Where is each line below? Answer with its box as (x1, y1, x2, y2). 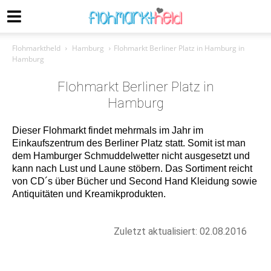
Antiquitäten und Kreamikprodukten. (12, 189, 166, 199)
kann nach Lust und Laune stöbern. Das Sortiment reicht (12, 163, 252, 174)
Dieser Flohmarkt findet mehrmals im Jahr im (12, 125, 203, 135)
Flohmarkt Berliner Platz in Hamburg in (114, 43, 244, 53)
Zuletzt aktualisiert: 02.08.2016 (114, 226, 247, 237)
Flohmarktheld (12, 43, 60, 53)
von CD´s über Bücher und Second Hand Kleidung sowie (12, 176, 257, 186)
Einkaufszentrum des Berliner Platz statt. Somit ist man (12, 138, 246, 148)
